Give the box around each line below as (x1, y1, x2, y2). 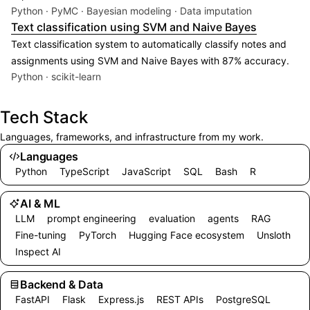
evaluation (149, 212, 196, 225)
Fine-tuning (15, 229, 67, 241)
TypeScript (60, 165, 110, 177)
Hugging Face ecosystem (129, 229, 245, 241)
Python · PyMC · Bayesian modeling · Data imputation (11, 5, 252, 17)
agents (208, 212, 239, 225)
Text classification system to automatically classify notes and (11, 38, 286, 51)
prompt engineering (47, 212, 137, 225)
